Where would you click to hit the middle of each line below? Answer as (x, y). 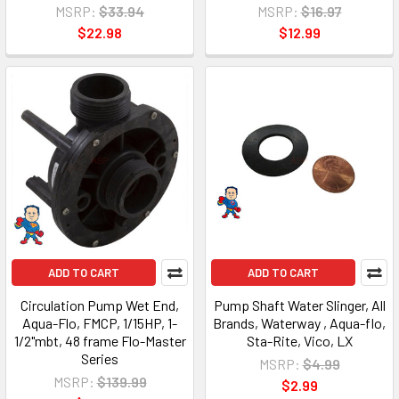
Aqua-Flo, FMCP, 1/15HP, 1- (100, 323)
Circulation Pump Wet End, (100, 305)
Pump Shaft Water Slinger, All (299, 305)
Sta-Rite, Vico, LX (299, 341)
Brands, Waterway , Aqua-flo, (299, 323)
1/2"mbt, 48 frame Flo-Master (100, 341)
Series (100, 358)
